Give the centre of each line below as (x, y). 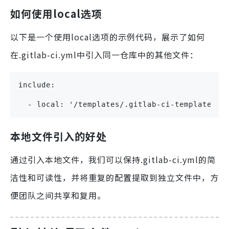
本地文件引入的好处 (59, 136)
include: (37, 85)
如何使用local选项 (56, 14)
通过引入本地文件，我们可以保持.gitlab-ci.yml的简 (113, 160)
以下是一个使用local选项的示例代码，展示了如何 (108, 37)
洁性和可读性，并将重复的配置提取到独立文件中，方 (114, 178)
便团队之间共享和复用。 (58, 196)
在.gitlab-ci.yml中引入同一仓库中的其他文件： (104, 55)
